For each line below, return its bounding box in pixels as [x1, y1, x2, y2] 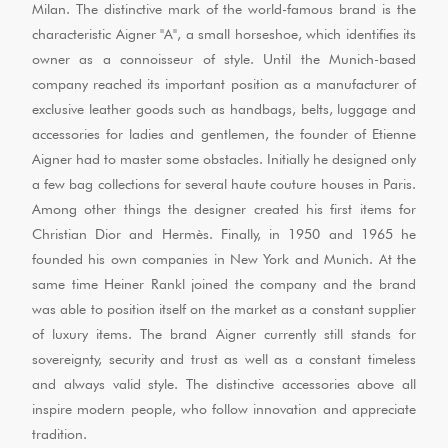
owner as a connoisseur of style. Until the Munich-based [32, 51, 416, 67]
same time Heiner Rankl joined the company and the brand [32, 276, 416, 292]
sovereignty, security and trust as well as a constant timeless [32, 351, 416, 367]
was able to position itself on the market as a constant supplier [32, 301, 416, 317]
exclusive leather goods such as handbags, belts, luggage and [32, 101, 416, 117]
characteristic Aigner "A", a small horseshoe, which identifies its [32, 26, 416, 42]
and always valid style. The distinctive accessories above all [32, 376, 416, 392]
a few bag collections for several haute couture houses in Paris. [32, 176, 416, 192]
